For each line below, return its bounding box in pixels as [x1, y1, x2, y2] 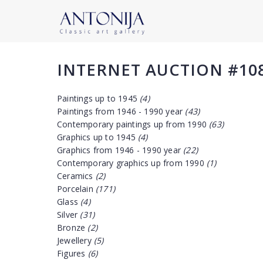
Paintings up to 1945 [57, 93, 140, 104]
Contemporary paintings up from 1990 [57, 119, 210, 130]
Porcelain [57, 183, 96, 194]
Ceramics [57, 170, 96, 181]
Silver [57, 209, 80, 220]
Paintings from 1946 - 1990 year [57, 106, 186, 117]
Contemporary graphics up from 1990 [57, 157, 207, 168]
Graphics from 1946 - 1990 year [57, 144, 184, 156]
